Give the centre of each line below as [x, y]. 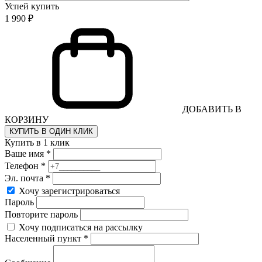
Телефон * [25, 166]
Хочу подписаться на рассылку [81, 227]
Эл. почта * [27, 178]
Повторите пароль [41, 214]
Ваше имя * [28, 153]
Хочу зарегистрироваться [69, 191]
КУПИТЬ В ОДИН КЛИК [51, 131]
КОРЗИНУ [27, 119]
